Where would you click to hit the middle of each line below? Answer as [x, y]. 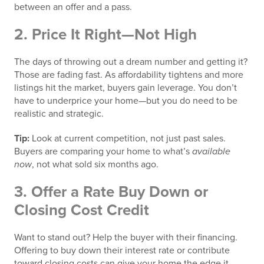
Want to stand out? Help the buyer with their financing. [126, 237]
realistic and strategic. [59, 114]
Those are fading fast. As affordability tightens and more [129, 75]
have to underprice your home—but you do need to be [126, 101]
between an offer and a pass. [73, 7]
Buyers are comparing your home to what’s [103, 151]
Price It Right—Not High [114, 34]
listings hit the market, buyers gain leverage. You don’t [126, 88]
